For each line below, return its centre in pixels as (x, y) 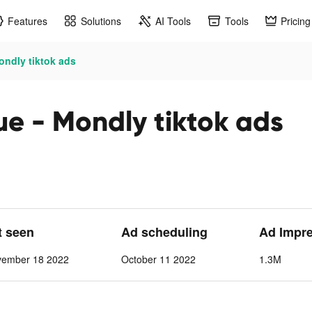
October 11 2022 (158, 259)
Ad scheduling (164, 232)
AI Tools (173, 21)
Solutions (101, 21)
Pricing (296, 21)
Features (28, 21)
